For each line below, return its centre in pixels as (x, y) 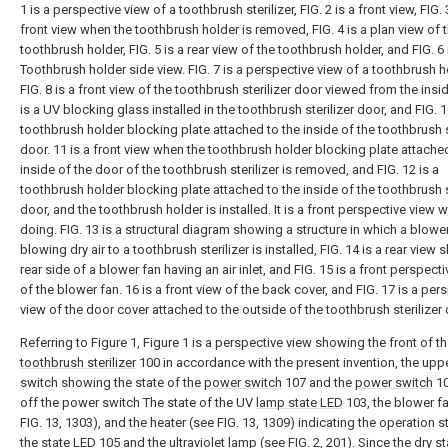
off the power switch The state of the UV (138, 402)
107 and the (318, 382)
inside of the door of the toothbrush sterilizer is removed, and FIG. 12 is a (229, 169)
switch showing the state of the (112, 382)
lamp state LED (299, 402)
